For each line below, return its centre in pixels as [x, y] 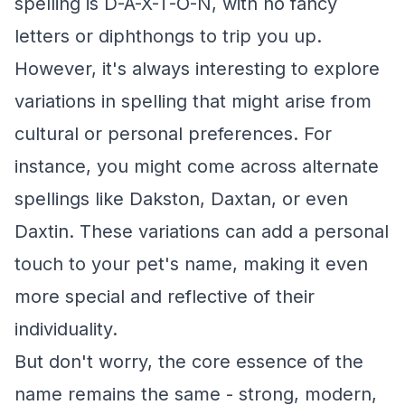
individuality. [66, 329]
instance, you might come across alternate [197, 166]
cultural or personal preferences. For [173, 134]
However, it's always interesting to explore [197, 69]
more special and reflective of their [165, 297]
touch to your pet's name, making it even [191, 264]
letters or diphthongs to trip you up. [168, 36]
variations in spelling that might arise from [193, 101]
